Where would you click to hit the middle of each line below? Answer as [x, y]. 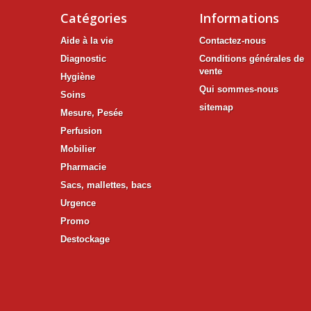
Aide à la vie [87, 40]
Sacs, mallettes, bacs [106, 185]
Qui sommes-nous [239, 89]
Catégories [94, 18]
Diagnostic [83, 58]
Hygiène [78, 76]
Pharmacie [83, 167]
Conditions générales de [252, 58]
